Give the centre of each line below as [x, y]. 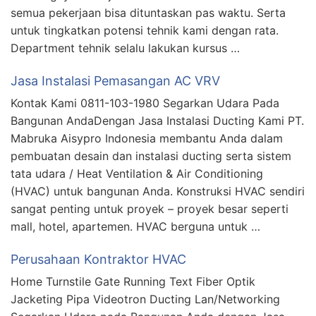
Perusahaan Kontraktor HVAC [98, 259]
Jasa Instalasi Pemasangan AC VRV [115, 80]
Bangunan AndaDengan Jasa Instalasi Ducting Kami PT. [157, 120]
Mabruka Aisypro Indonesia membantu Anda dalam [147, 138]
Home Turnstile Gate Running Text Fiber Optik [133, 281]
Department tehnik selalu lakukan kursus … [125, 48]
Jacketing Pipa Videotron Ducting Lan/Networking [145, 299]
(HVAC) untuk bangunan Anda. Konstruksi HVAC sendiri [158, 191]
